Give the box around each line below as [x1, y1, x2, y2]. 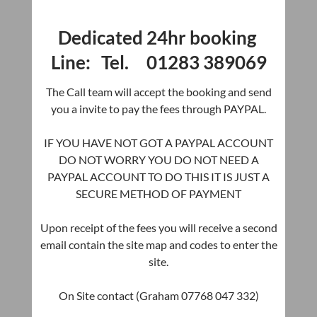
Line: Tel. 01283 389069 [50, 51, 267, 74]
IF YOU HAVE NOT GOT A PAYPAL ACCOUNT [44, 136, 273, 150]
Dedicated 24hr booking [57, 26, 260, 50]
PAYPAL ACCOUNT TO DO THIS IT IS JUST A [47, 170, 270, 184]
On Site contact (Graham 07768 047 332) [58, 289, 259, 303]
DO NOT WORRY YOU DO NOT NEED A [58, 153, 259, 167]
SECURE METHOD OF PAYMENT [76, 187, 241, 201]
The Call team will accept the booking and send [45, 85, 272, 99]
